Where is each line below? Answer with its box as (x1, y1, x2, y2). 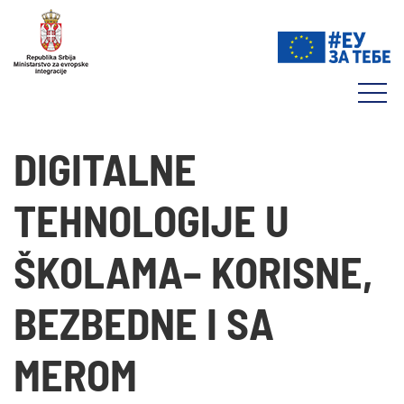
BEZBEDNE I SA (14, 297, 274, 349)
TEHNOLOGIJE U (14, 194, 289, 246)
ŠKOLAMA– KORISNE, (14, 245, 372, 298)
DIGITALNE (14, 142, 197, 195)
